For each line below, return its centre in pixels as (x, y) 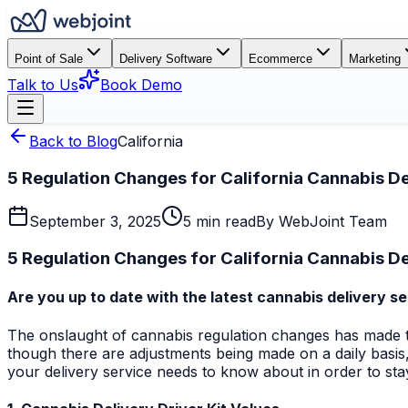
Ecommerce (280, 59)
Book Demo (141, 85)
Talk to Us (43, 85)
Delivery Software (166, 59)
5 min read (219, 222)
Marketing (375, 59)
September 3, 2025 (95, 222)
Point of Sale (49, 59)
